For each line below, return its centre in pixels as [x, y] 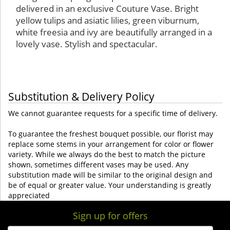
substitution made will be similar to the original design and [110, 175]
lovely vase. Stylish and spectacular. [87, 44]
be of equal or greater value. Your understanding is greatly [110, 185]
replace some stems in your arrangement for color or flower [111, 144]
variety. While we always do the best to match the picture [107, 155]
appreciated [29, 196]
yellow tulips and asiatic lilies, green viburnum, [108, 21]
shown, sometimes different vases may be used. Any [98, 165]
